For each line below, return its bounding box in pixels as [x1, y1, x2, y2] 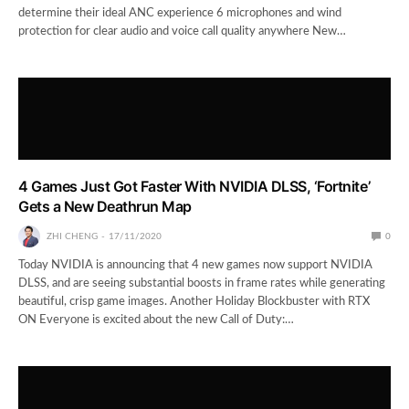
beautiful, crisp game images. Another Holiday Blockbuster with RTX [18, 295, 371, 308]
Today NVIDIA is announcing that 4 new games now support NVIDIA [18, 258, 373, 271]
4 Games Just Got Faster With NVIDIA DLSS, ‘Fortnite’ [18, 176, 371, 195]
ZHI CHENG [47, 231, 98, 241]
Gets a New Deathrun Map [18, 196, 192, 215]
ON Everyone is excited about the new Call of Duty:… [18, 313, 295, 326]
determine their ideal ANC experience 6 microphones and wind [18, 6, 342, 19]
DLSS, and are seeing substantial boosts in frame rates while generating [18, 277, 386, 289]
